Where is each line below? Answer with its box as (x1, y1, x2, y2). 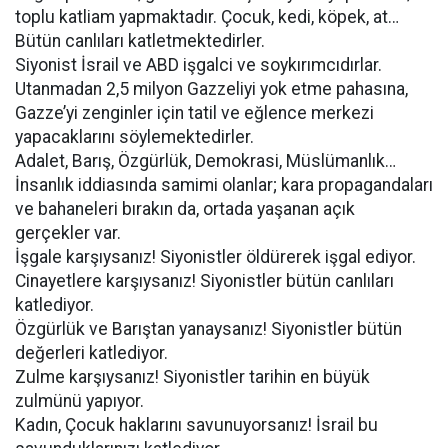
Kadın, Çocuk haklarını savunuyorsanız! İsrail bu (15, 415, 378, 435)
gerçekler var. (15, 223, 121, 243)
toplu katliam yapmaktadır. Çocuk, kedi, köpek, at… (15, 7, 399, 27)
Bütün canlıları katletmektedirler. (15, 31, 265, 51)
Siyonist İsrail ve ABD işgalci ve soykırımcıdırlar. (15, 55, 382, 75)
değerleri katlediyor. (15, 343, 168, 363)
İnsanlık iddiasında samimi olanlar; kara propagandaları (15, 175, 433, 195)
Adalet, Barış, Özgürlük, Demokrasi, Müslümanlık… (15, 151, 396, 171)
